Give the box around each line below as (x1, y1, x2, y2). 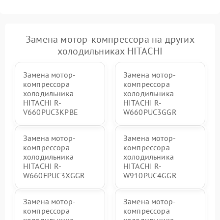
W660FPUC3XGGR (23, 170, 85, 180)
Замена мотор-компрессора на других (26, 33, 194, 46)
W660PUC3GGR (123, 107, 177, 117)
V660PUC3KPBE (23, 107, 78, 117)
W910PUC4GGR (123, 170, 177, 180)
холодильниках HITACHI (57, 45, 163, 57)
